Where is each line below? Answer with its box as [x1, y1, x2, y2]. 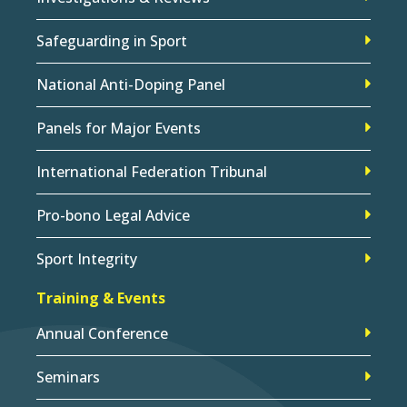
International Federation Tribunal [36, 161, 267, 182]
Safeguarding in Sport [36, 30, 187, 51]
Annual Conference [36, 323, 168, 344]
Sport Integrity [36, 248, 137, 269]
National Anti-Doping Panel [36, 74, 225, 94]
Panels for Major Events [36, 117, 201, 138]
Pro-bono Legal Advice [36, 204, 190, 225]
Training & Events [36, 288, 165, 309]
